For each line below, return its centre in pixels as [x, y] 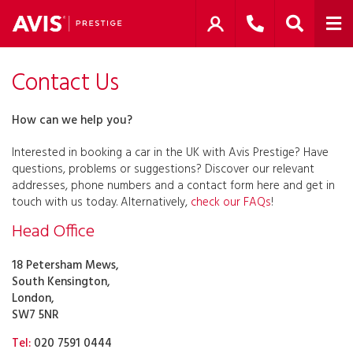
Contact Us [65, 84]
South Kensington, [61, 282]
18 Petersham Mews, [65, 266]
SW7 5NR [35, 315]
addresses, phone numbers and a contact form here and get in [173, 186]
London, [33, 299]
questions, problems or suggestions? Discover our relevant [163, 169]
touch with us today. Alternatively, [101, 203]
